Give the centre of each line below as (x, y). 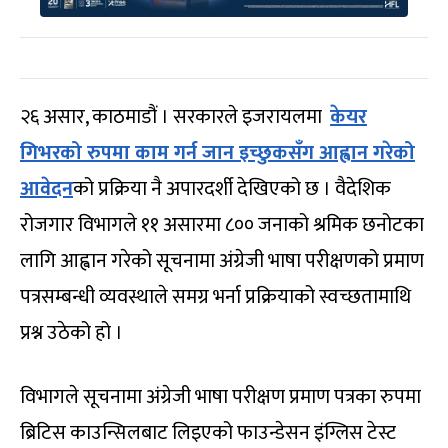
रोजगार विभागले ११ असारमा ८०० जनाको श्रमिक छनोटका (222, 224)
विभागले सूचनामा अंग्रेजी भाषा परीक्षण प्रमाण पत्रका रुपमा (220, 396)
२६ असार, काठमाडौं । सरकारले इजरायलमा (175, 116)
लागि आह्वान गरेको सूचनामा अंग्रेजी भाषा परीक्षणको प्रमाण (222, 260)
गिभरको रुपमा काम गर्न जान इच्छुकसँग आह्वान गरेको (217, 152)
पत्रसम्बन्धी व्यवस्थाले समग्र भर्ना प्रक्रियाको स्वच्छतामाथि (215, 296)
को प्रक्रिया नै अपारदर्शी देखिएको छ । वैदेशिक (232, 188)
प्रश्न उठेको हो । (71, 332)
